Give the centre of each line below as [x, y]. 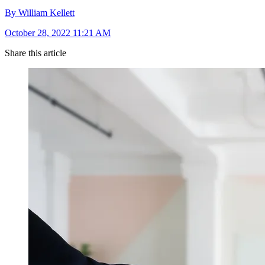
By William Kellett [40, 13]
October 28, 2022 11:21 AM [58, 33]
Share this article [35, 53]
